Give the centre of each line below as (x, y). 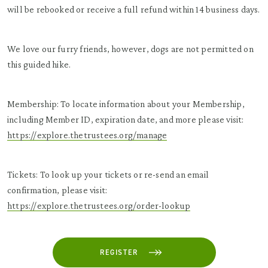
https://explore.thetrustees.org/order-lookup (99, 205)
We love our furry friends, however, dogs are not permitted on (130, 49)
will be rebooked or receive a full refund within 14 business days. (134, 9)
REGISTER (119, 252)
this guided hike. (39, 64)
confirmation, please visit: (57, 190)
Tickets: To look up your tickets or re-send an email (108, 174)
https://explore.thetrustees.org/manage (87, 135)
